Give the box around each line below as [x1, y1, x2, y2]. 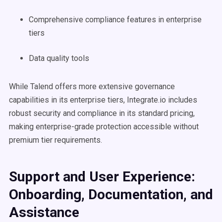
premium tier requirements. [9, 135, 102, 145]
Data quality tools [29, 54, 89, 63]
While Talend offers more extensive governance [9, 82, 175, 91]
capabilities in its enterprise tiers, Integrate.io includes [9, 95, 197, 105]
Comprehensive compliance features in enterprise [29, 15, 202, 24]
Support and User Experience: [9, 168, 195, 185]
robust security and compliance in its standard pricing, [9, 109, 195, 118]
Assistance [9, 204, 79, 221]
